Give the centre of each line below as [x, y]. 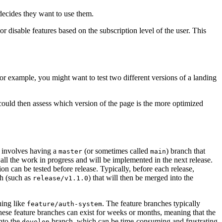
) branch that [186, 151]
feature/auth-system [64, 204]
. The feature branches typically [151, 203]
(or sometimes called [116, 151]
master [70, 151]
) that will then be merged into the [141, 177]
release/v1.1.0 [60, 178]
